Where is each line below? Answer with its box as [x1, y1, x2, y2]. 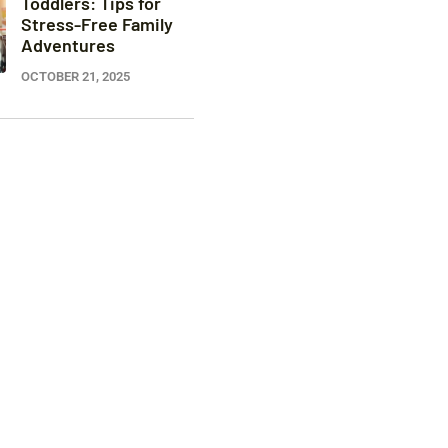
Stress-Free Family [20, 12, 173, 35]
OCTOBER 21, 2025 [20, 68, 130, 84]
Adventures [20, 33, 115, 56]
